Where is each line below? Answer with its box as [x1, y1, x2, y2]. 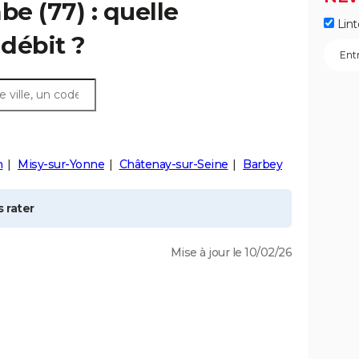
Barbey [243, 157, 282, 171]
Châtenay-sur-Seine [119, 157, 228, 171]
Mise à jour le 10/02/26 [170, 245, 292, 260]
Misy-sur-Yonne [18, 157, 104, 171]
